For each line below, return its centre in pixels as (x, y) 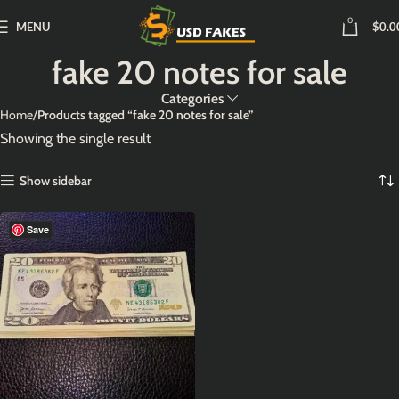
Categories (193, 98)
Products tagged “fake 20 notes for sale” (145, 115)
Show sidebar (56, 181)
